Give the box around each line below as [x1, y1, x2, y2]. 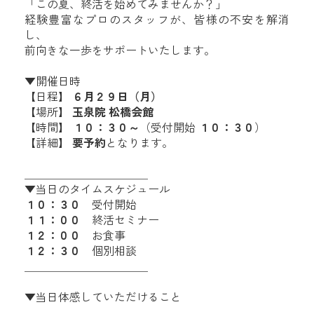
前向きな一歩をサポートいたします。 [25, 41, 215, 59]
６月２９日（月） [72, 88, 162, 105]
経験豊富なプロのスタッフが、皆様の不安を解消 [25, 11, 289, 28]
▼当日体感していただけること [25, 288, 182, 306]
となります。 [106, 134, 173, 151]
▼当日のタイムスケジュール [25, 180, 170, 198]
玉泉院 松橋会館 [72, 103, 153, 121]
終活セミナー [81, 211, 159, 228]
